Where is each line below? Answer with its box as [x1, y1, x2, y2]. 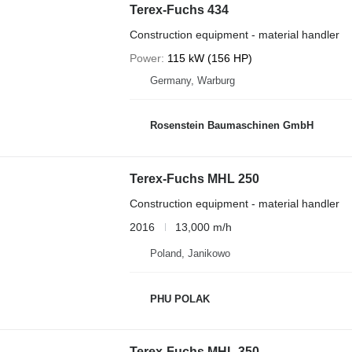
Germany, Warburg [149, 74, 235, 86]
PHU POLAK [149, 292, 210, 305]
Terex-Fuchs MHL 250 [129, 171, 259, 185]
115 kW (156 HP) [167, 51, 252, 64]
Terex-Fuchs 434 [129, 2, 229, 16]
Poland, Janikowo [149, 247, 230, 259]
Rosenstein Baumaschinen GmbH [149, 119, 313, 131]
